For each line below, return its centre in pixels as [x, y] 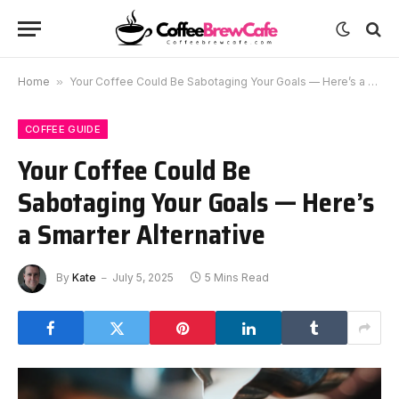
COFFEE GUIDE [63, 129]
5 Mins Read [237, 278]
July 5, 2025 [143, 278]
